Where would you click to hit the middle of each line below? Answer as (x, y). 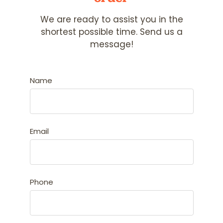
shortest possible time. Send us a (111, 32)
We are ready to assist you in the (111, 19)
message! (111, 44)
